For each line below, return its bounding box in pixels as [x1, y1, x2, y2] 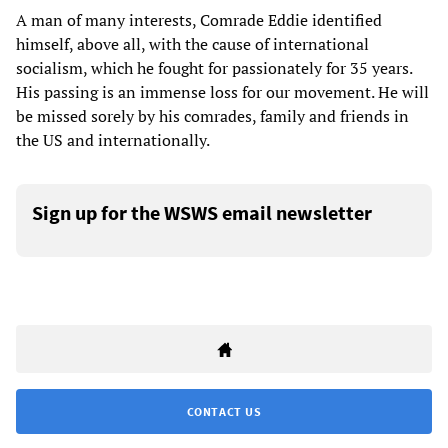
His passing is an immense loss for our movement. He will [16, 81, 429, 104]
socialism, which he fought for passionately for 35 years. [16, 57, 412, 80]
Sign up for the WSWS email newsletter [32, 200, 372, 226]
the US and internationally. [16, 129, 210, 152]
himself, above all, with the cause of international [16, 33, 369, 56]
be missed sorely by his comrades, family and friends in [16, 105, 409, 128]
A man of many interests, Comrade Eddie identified [16, 9, 382, 32]
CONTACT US [186, 404, 262, 420]
